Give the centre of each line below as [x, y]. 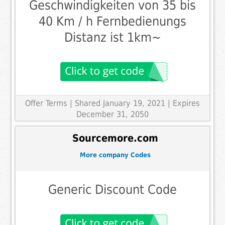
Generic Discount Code [113, 190]
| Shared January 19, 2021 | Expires [135, 103]
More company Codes [115, 155]
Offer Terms [46, 103]
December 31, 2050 [113, 114]
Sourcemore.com [115, 138]
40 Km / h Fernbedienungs [113, 21]
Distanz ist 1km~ [113, 37]
